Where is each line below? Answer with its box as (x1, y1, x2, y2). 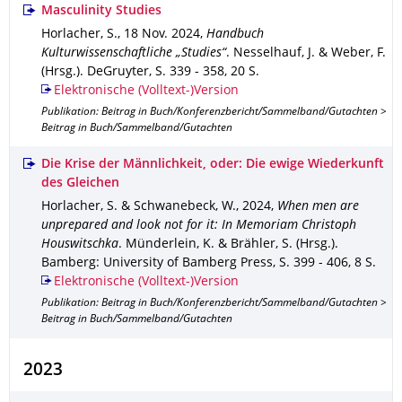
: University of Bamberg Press (96, 258, 273, 269)
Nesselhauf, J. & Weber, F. (233, 48, 386, 59)
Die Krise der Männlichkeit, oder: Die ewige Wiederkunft (41, 159, 384, 170)
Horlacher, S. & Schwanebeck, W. (41, 201, 236, 213)
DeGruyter (83, 66, 149, 78)
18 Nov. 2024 (124, 29, 200, 40)
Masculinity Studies (41, 5, 162, 17)
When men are (277, 201, 359, 213)
